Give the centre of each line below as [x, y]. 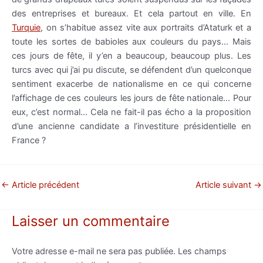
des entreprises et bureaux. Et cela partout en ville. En [131, 13]
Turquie [26, 27]
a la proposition [218, 112]
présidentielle [210, 126]
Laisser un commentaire [91, 221]
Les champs [202, 251]
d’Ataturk [215, 27]
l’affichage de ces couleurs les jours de [90, 98]
